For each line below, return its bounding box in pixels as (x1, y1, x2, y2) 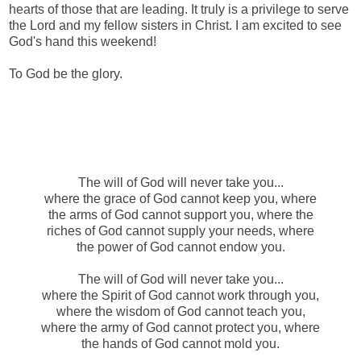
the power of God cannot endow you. (76, 240, 285, 255)
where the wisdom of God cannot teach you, (56, 305, 305, 319)
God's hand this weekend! (9, 34, 156, 48)
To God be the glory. (9, 66, 122, 81)
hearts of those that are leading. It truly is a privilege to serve (9, 2, 349, 16)
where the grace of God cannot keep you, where (44, 192, 317, 206)
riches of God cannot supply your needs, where (47, 224, 314, 239)
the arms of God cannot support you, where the (48, 208, 313, 222)
